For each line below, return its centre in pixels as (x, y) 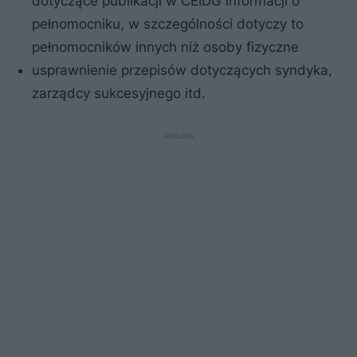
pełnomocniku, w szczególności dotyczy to (168, 24)
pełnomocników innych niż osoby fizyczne (165, 47)
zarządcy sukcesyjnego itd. (119, 93)
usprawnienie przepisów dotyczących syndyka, (182, 70)
